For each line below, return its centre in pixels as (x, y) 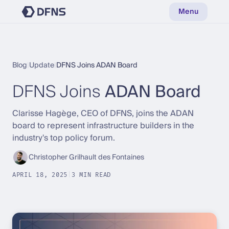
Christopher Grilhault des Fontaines (86, 157)
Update (42, 65)
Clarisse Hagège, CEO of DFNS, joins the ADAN (103, 113)
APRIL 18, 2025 (40, 175)
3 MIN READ (91, 175)
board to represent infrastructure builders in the (103, 126)
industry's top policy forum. (64, 138)
